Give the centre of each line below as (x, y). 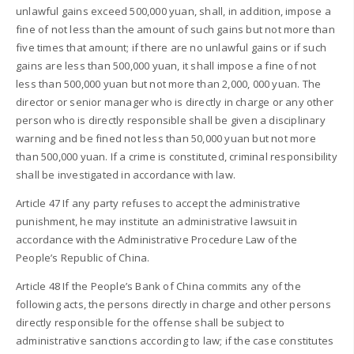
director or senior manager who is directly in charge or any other (175, 102)
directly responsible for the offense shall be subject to (151, 322)
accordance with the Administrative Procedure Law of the (157, 239)
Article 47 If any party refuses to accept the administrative (158, 203)
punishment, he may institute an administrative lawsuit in (157, 221)
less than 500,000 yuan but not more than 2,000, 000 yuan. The (169, 83)
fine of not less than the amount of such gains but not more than (175, 29)
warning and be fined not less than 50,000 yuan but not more (166, 138)
